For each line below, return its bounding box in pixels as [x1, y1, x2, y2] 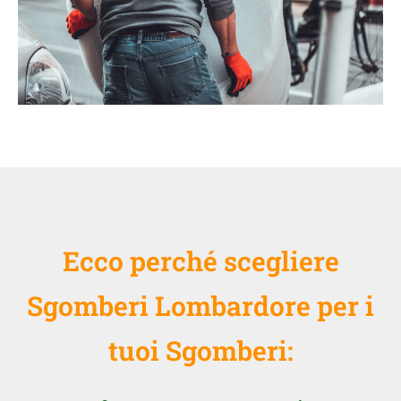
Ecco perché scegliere [62, 243, 339, 278]
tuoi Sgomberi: [107, 332, 294, 368]
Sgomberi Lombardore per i [27, 287, 374, 323]
